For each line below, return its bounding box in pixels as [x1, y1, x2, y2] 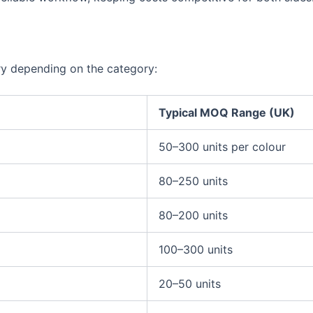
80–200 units [159, 208, 228, 223]
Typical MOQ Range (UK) [159, 105, 295, 120]
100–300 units [159, 242, 233, 257]
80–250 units [159, 174, 228, 189]
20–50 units [159, 277, 221, 291]
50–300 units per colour [159, 140, 286, 154]
